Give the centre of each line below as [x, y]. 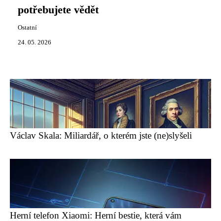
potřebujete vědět [58, 10]
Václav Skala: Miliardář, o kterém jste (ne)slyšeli [101, 135]
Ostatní [27, 28]
